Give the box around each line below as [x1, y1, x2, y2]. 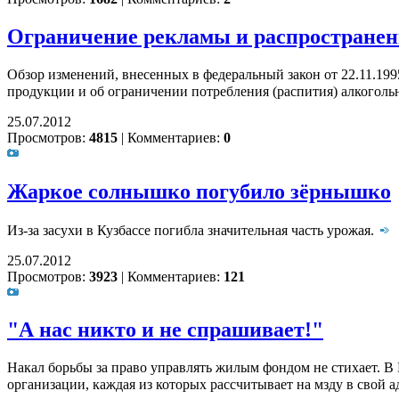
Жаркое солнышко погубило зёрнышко [7, 179, 391, 203]
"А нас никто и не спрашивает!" [7, 318, 323, 342]
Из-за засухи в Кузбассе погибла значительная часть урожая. [7, 222, 378, 238]
